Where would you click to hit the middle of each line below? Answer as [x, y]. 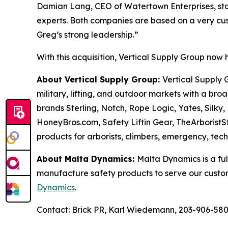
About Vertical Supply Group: [99, 79]
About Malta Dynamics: [87, 159]
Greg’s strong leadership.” [88, 35]
